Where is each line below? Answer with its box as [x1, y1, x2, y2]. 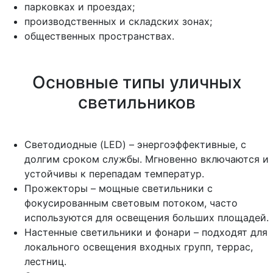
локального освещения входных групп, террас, [24, 240, 253, 253]
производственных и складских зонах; [24, 15, 212, 27]
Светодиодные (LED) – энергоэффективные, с [24, 138, 246, 151]
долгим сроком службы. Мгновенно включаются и [24, 152, 269, 165]
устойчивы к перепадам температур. [24, 167, 204, 180]
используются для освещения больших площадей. [24, 211, 269, 224]
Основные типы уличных [32, 71, 241, 93]
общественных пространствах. [24, 29, 174, 42]
